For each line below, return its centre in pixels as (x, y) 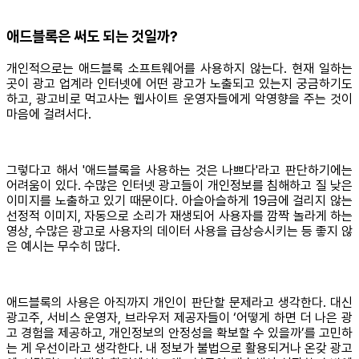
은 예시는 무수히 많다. (63, 246)
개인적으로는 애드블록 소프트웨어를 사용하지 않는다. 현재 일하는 (179, 69)
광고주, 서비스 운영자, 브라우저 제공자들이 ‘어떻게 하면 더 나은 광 (179, 318)
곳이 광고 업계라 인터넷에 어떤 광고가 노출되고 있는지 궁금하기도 (179, 84)
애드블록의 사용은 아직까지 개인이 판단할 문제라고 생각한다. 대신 (179, 303)
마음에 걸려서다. (49, 114)
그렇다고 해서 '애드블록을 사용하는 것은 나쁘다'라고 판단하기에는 (179, 170)
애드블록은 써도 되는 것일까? (92, 37)
